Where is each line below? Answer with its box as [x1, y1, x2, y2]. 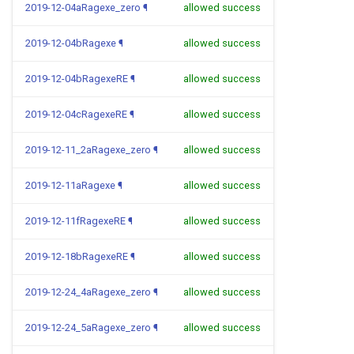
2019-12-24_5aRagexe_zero [25, 322, 151, 333]
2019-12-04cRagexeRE [25, 108, 127, 120]
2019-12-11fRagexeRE [25, 215, 126, 227]
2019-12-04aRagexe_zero [25, 2, 141, 13]
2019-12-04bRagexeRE [25, 73, 128, 85]
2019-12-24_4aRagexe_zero [25, 286, 151, 298]
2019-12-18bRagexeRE [25, 250, 128, 262]
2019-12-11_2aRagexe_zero [25, 144, 151, 156]
